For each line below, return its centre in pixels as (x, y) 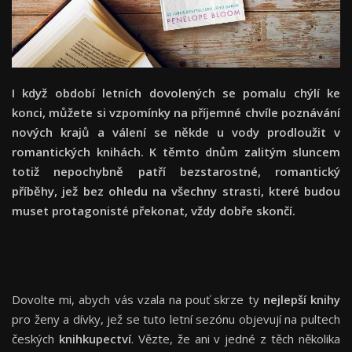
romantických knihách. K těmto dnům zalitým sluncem (176, 152)
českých (35, 339)
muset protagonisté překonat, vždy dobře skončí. (155, 211)
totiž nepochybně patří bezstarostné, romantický (176, 172)
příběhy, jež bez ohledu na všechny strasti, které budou (176, 191)
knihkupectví (95, 339)
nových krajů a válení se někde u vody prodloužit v (176, 132)
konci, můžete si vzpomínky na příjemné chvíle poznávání (176, 113)
